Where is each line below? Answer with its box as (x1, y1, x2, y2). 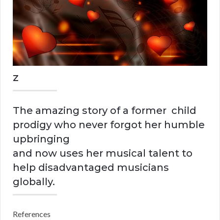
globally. (13, 176, 55, 188)
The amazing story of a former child (13, 105, 196, 117)
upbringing (13, 133, 70, 145)
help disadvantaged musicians (13, 162, 169, 174)
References (13, 209, 51, 219)
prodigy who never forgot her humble (13, 119, 205, 131)
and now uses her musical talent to (13, 147, 192, 160)
